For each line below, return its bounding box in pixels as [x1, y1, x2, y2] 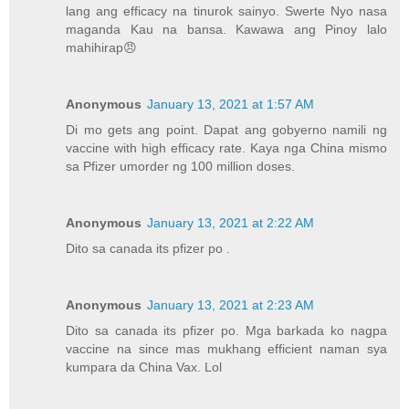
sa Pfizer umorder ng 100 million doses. [66, 159, 296, 174]
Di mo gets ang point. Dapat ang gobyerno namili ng [66, 122, 387, 138]
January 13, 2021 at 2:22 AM [147, 215, 315, 231]
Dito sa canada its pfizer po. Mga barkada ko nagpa [66, 323, 387, 339]
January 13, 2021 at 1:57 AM [147, 97, 315, 112]
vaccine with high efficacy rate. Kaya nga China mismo [66, 141, 387, 156]
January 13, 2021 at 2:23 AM [147, 298, 315, 313]
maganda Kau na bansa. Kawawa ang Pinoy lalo [66, 22, 387, 37]
